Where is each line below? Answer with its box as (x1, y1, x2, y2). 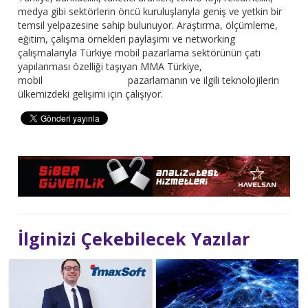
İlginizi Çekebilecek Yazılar (18, 226, 250, 250)
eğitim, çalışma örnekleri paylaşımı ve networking (18, 32, 236, 46)
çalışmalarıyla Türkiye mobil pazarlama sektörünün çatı (18, 46, 261, 60)
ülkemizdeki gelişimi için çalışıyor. (18, 87, 164, 101)
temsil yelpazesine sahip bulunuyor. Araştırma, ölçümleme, (18, 19, 278, 32)
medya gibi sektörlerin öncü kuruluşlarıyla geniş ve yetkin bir (18, 5, 283, 19)
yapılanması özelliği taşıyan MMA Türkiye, (18, 60, 203, 74)
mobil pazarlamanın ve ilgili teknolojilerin (18, 74, 280, 87)
